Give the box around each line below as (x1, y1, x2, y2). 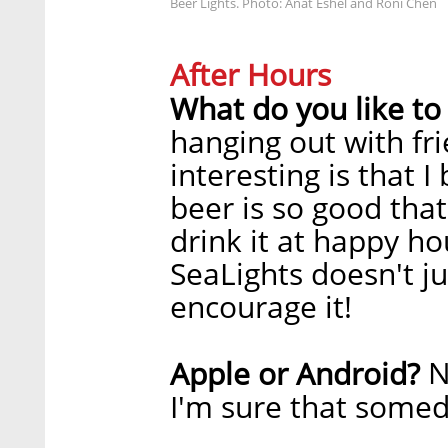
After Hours (170, 53, 331, 95)
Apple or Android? (170, 352, 428, 394)
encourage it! (170, 285, 352, 327)
